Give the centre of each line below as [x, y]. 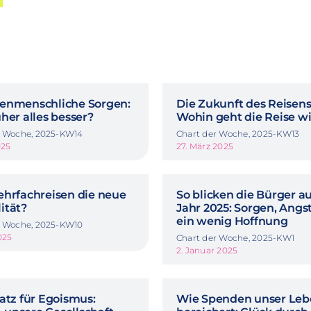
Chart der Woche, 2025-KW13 [238, 134]
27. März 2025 [205, 146]
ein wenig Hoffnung [232, 221]
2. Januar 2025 [207, 251]
